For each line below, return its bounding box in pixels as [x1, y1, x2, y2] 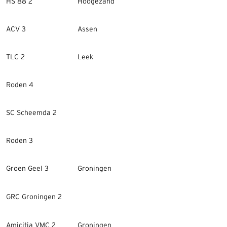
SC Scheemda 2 [6, 109, 57, 117]
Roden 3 [6, 137, 33, 144]
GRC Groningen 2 [6, 194, 62, 201]
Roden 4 [6, 82, 33, 89]
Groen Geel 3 [6, 165, 49, 172]
